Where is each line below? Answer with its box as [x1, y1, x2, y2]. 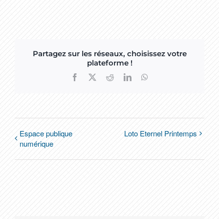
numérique [20, 138, 53, 149]
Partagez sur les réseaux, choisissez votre [32, 48, 187, 58]
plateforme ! [87, 58, 132, 67]
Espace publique [20, 128, 72, 139]
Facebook [78, 73, 109, 81]
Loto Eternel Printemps [124, 128, 197, 139]
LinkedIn [131, 73, 159, 81]
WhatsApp [148, 73, 181, 81]
